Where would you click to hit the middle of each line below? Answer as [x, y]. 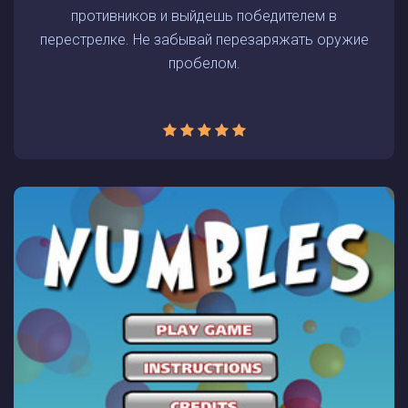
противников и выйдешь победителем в [204, 16]
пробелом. [204, 63]
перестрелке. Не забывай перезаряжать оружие [204, 40]
